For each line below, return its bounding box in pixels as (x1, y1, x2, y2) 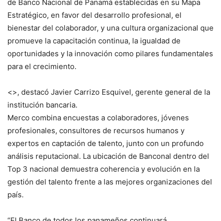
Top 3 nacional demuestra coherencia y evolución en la (7, 164, 200, 174)
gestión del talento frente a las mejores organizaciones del (7, 177, 212, 186)
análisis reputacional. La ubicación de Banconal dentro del (7, 151, 209, 161)
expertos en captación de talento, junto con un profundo (7, 138, 204, 148)
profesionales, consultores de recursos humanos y (7, 125, 184, 135)
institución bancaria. (7, 100, 77, 110)
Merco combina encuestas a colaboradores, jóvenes (7, 112, 189, 122)
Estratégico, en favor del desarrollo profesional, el (7, 10, 182, 20)
